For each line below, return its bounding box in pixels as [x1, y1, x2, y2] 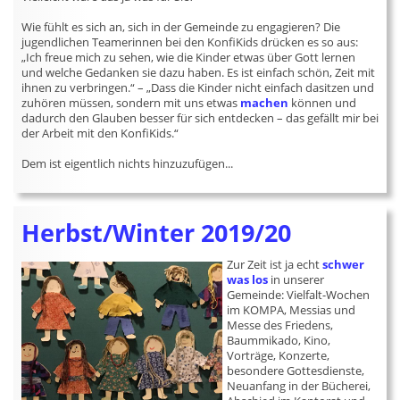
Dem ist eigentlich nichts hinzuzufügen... [21, 155, 234, 171]
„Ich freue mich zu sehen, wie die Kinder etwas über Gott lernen [21, 49, 356, 65]
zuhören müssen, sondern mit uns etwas [21, 95, 241, 111]
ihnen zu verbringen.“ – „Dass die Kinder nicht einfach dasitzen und [21, 79, 375, 96]
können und [288, 95, 357, 111]
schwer [322, 256, 365, 272]
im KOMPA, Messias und [227, 302, 356, 318]
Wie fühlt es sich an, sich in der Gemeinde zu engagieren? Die [21, 19, 341, 35]
